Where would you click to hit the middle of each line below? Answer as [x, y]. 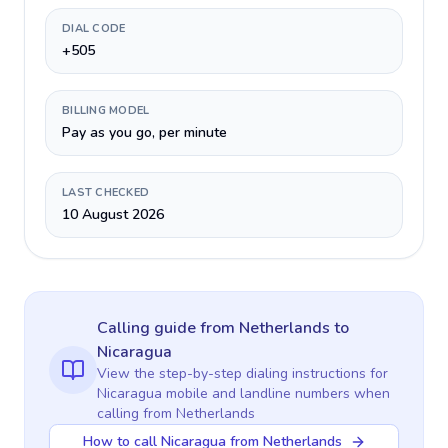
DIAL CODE [94, 28]
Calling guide [148, 328]
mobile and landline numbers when [276, 393]
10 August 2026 [113, 214]
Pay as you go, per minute [144, 132]
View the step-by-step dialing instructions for [242, 373]
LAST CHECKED [106, 192]
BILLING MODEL [106, 110]
